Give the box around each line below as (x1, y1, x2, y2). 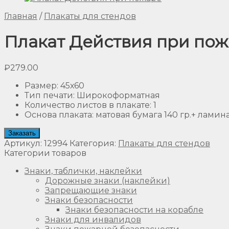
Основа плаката (25, 109, 92, 120)
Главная (4, 11, 37, 21)
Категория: (70, 138, 118, 148)
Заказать (8, 129, 36, 137)
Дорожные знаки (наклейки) (45, 175, 170, 186)
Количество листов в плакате (25, 100, 150, 110)
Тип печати (25, 90, 73, 100)
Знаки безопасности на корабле (65, 204, 203, 215)
